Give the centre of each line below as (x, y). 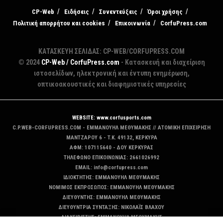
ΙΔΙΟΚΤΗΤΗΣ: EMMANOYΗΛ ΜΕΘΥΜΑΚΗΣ (111, 178)
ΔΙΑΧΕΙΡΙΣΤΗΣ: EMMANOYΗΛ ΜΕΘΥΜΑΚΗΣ (111, 218)
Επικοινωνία (133, 23)
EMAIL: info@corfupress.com (111, 168)
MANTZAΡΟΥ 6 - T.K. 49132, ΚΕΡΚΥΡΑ (111, 138)
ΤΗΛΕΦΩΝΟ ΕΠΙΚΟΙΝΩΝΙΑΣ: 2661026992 (111, 158)
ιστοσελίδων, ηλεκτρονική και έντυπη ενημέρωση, (111, 73)
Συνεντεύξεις (118, 12)
